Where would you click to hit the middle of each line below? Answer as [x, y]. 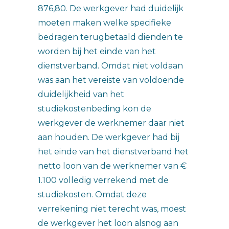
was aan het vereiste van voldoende [111, 80]
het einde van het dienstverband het [113, 152]
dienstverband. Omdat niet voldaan [110, 66]
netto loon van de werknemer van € [112, 166]
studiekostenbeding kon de [95, 109]
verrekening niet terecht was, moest [112, 209]
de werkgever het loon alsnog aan [108, 223]
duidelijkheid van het [81, 94]
